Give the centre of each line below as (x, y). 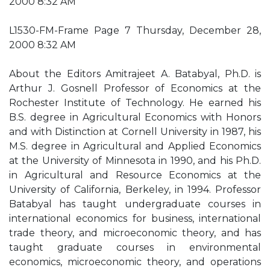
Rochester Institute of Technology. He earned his (135, 103)
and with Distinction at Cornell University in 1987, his (135, 132)
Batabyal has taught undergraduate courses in (135, 204)
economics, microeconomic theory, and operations (135, 262)
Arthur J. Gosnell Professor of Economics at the (135, 88)
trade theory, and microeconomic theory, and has (135, 233)
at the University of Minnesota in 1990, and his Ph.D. (135, 161)
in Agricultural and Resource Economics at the (135, 175)
